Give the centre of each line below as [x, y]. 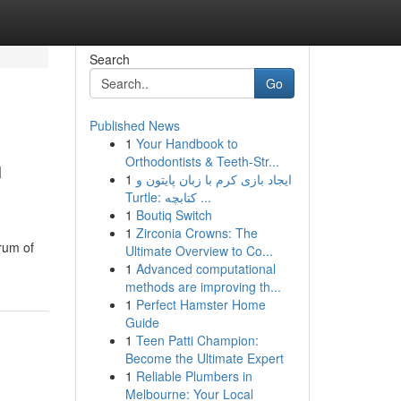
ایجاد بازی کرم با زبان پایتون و [213, 179]
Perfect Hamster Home [200, 304]
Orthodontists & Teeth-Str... [202, 161]
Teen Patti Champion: [197, 340]
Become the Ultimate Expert [204, 358]
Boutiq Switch [174, 215]
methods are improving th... [203, 286]
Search [109, 59]
